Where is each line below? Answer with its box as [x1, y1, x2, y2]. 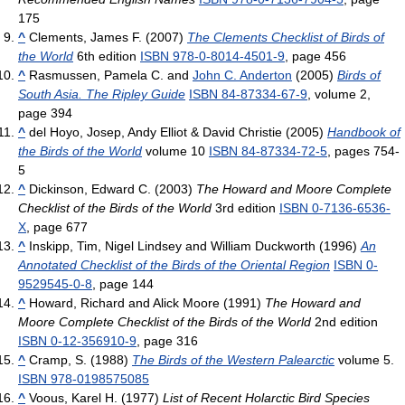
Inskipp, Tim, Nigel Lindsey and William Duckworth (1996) [25, 238, 361, 253]
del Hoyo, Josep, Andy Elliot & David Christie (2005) [25, 124, 327, 139]
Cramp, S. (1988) [25, 352, 132, 367]
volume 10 [142, 143, 209, 158]
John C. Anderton [193, 67, 292, 82]
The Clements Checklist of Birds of [187, 29, 384, 44]
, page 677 [26, 219, 88, 234]
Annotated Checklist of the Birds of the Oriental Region [18, 257, 330, 272]
